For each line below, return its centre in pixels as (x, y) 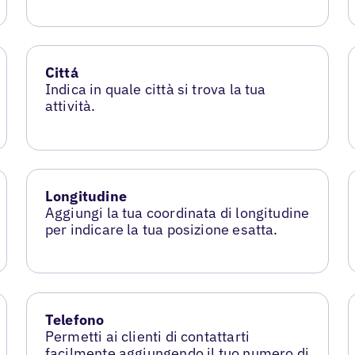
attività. (70, 106)
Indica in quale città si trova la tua (155, 90)
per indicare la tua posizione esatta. (161, 230)
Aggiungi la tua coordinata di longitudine (177, 213)
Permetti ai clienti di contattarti (147, 337)
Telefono (74, 320)
